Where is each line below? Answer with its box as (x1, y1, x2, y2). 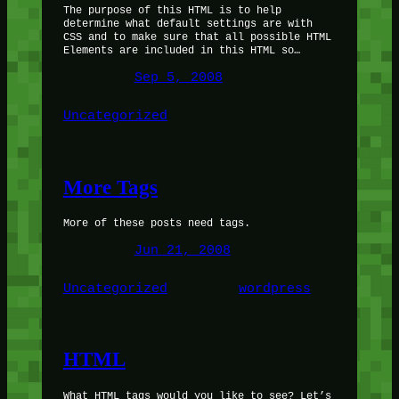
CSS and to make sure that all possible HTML (62, 30, 331, 44)
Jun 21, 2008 (134, 242, 231, 257)
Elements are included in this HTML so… (62, 44, 300, 57)
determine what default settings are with (62, 17, 313, 30)
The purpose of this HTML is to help (62, 4, 281, 17)
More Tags (62, 175, 158, 199)
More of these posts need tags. (62, 216, 250, 230)
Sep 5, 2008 (134, 69, 223, 85)
